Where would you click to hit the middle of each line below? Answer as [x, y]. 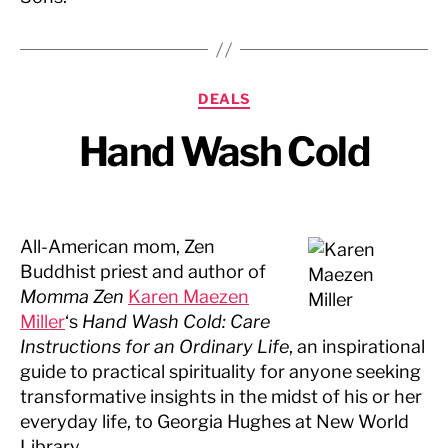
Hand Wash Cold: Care [176, 321]
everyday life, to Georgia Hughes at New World [214, 421]
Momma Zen [72, 296]
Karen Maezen [188, 296]
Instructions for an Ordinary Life [154, 346]
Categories [268, 94]
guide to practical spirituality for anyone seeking [220, 371]
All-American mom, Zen [117, 246]
